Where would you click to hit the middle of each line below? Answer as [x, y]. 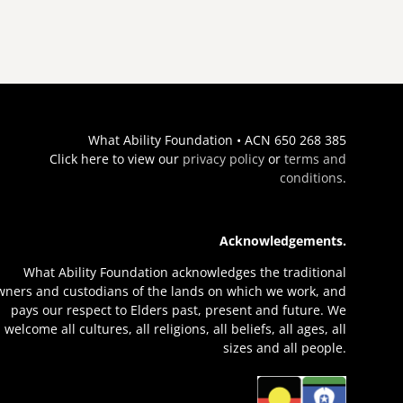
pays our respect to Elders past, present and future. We [178, 309]
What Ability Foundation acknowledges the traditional [184, 272]
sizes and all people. [284, 347]
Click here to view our [116, 158]
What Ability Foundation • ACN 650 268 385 [217, 139]
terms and [315, 158]
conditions [311, 177]
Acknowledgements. [282, 240]
